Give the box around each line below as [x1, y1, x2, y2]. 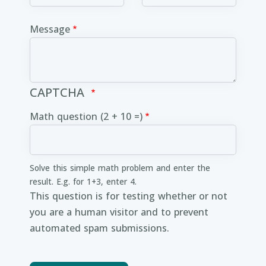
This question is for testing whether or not [30, 189, 227, 202]
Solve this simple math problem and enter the [30, 162, 210, 173]
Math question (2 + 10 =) [30, 110, 142, 123]
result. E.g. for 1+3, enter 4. [30, 176, 137, 187]
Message [30, 23, 70, 36]
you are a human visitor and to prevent [30, 205, 208, 218]
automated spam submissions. [30, 221, 169, 235]
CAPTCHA [30, 84, 88, 100]
